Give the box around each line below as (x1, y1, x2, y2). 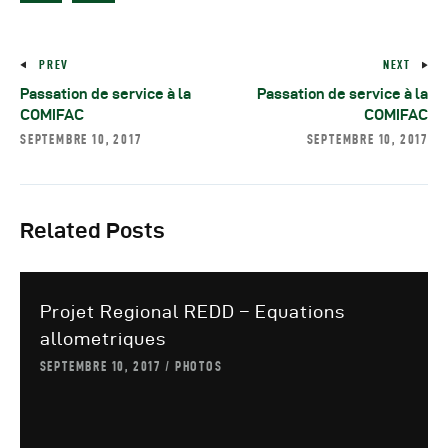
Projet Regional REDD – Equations (39, 301, 345, 321)
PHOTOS (174, 357, 223, 374)
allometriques (39, 328, 166, 348)
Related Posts (20, 218, 165, 243)
